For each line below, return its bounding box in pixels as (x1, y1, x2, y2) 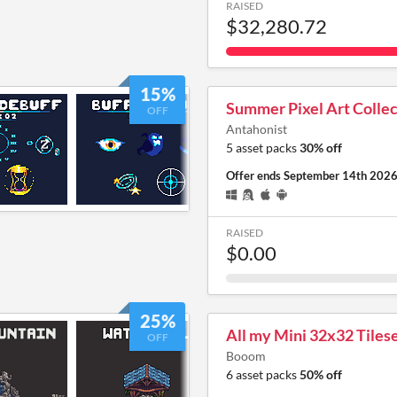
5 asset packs (226, 140, 300, 156)
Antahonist (226, 121, 287, 137)
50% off (300, 367, 342, 383)
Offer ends (226, 168, 284, 183)
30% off (300, 140, 342, 156)
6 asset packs (226, 367, 300, 383)
